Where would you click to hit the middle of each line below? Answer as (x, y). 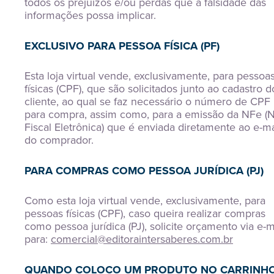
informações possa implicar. (90, 15)
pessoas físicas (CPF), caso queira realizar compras (145, 213)
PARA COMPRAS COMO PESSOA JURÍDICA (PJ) (144, 171)
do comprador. (59, 140)
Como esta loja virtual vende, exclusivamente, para (145, 201)
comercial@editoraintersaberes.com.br (142, 239)
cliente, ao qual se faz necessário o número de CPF (147, 102)
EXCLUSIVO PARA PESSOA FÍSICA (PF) (122, 46)
